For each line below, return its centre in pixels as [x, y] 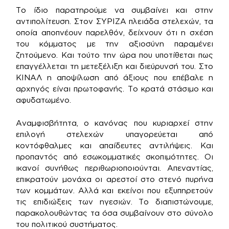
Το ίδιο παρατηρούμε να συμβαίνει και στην [114, 10]
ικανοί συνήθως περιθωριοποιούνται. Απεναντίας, [114, 168]
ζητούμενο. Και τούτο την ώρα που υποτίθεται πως [114, 55]
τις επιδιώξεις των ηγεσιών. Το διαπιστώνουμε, [114, 201]
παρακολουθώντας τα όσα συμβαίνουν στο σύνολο [114, 213]
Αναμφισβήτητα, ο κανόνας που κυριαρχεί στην [114, 123]
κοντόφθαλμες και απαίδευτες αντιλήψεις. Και [114, 145]
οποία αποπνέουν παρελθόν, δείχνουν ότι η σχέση [114, 32]
